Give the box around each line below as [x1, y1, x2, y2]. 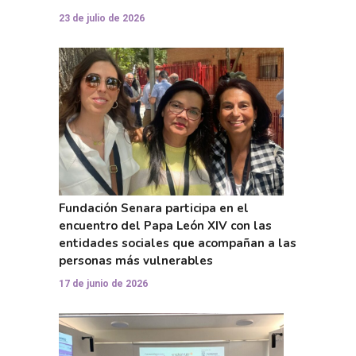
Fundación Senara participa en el [59, 199, 249, 216]
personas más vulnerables [59, 252, 213, 269]
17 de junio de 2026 [59, 277, 148, 289]
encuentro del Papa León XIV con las [59, 217, 272, 234]
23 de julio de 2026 [59, 12, 145, 24]
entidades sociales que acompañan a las [59, 234, 296, 251]
